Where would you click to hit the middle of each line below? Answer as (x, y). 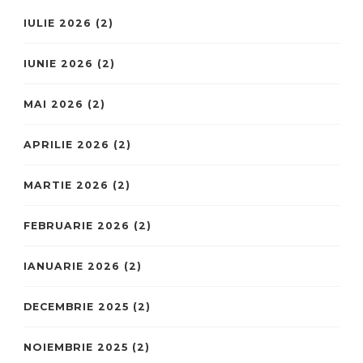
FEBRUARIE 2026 (77, 225)
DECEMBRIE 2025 (76, 306)
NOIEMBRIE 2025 (76, 347)
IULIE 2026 (58, 23)
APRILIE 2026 (66, 144)
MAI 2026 (53, 104)
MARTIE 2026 (66, 185)
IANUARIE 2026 (72, 266)
